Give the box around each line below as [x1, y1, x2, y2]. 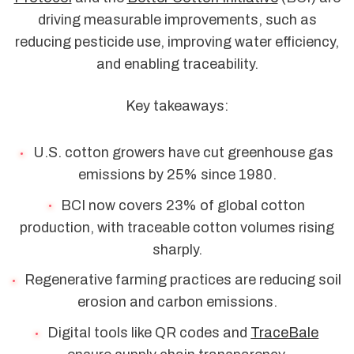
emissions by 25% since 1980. [77, 166, 277, 183]
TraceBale [250, 325, 319, 341]
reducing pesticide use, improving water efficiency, [15, 34, 339, 50]
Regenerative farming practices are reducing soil [24, 272, 342, 288]
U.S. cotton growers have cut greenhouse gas [32, 144, 333, 160]
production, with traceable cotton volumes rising [20, 219, 334, 235]
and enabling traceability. [96, 56, 258, 72]
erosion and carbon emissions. [77, 294, 277, 311]
